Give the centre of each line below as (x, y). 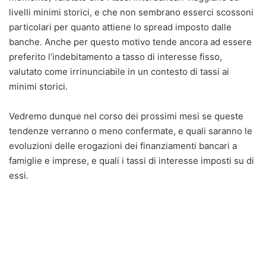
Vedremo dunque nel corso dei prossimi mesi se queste (126, 116)
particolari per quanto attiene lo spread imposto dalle (120, 27)
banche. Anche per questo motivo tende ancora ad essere (130, 42)
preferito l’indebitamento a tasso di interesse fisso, (115, 57)
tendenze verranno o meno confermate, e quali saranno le (131, 131)
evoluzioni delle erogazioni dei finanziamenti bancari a (123, 146)
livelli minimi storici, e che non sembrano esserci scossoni (131, 12)
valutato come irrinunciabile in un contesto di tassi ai (119, 72)
